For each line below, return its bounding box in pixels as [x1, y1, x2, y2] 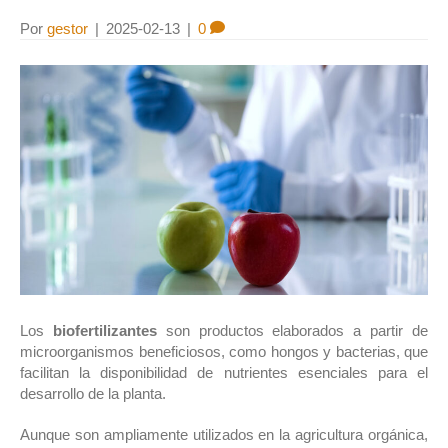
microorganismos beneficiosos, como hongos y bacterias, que [20, 342, 428, 360]
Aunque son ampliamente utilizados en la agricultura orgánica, [20, 425, 428, 443]
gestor [47, 20, 88, 38]
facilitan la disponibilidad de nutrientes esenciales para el [20, 363, 428, 381]
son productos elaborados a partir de [156, 321, 429, 339]
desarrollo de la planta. [20, 384, 166, 402]
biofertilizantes [52, 321, 157, 339]
